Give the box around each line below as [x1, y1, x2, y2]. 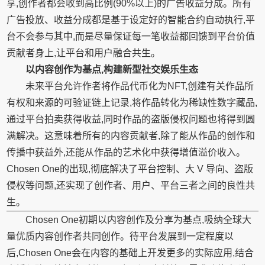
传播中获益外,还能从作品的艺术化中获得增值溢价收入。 [7, 147, 246, 157]
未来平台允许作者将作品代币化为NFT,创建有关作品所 [25, 81, 254, 91]
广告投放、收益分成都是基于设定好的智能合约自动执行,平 [7, 15, 256, 25]
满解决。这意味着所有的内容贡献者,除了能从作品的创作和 [7, 131, 256, 141]
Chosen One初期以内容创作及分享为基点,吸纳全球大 [25, 215, 252, 225]
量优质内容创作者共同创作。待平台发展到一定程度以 [7, 231, 234, 241]
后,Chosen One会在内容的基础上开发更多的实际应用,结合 [7, 248, 254, 258]
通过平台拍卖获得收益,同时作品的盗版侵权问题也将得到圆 [7, 114, 256, 124]
